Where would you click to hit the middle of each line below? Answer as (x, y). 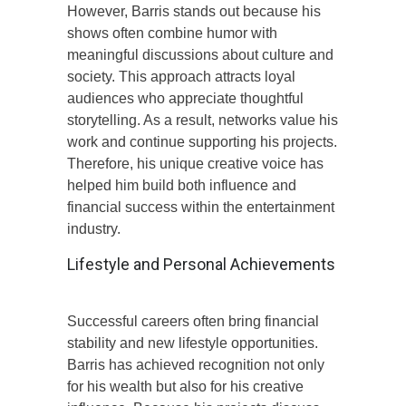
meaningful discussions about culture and (200, 54)
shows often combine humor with (172, 33)
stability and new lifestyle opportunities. (193, 343)
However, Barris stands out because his (194, 11)
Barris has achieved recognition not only (196, 364)
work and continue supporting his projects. (202, 141)
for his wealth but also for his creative (185, 386)
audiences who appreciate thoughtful (185, 98)
